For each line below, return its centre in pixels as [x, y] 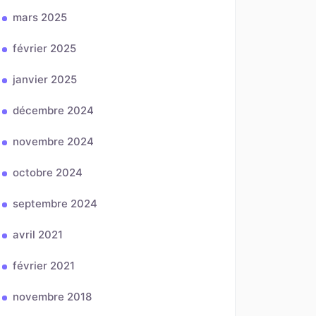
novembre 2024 [53, 141]
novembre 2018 [52, 297]
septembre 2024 [55, 203]
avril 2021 [38, 235]
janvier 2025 [45, 79]
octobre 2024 [48, 172]
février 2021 [44, 266]
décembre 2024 [53, 110]
